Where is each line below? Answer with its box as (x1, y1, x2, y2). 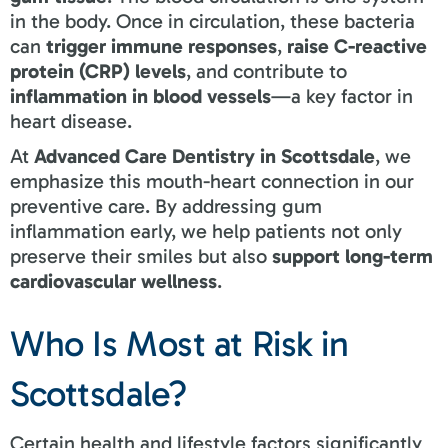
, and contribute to (186, 58, 347, 83)
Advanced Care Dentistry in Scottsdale (34, 143, 375, 168)
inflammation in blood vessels (10, 83, 271, 108)
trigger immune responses (46, 33, 277, 58)
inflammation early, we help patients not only (10, 218, 402, 243)
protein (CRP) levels (10, 58, 186, 83)
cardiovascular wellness (10, 268, 217, 293)
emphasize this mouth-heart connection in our (10, 168, 414, 193)
